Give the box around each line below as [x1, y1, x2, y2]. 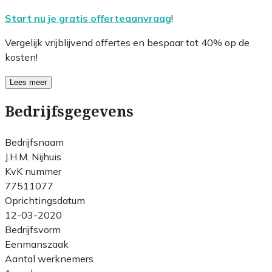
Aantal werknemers [5, 252, 93, 265]
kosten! [5, 50, 38, 63]
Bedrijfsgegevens [5, 103, 134, 120]
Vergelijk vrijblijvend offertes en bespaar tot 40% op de [5, 36, 250, 49]
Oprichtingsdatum [5, 194, 85, 206]
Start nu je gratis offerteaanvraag [5, 12, 171, 24]
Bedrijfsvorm [5, 223, 61, 236]
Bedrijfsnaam [5, 135, 64, 148]
